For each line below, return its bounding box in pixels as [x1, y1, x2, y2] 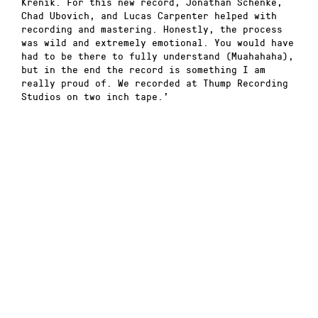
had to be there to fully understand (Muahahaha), [21, 49, 294, 63]
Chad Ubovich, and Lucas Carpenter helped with [21, 9, 277, 23]
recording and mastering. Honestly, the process [21, 22, 283, 36]
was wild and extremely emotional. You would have [21, 35, 294, 50]
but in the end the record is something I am [21, 62, 265, 77]
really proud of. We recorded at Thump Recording [21, 76, 288, 90]
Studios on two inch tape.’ [21, 89, 169, 104]
